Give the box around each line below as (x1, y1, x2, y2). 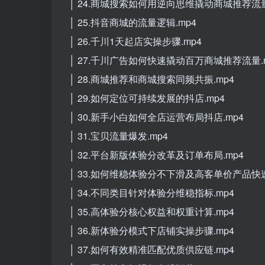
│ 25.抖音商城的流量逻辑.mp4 (69, 15, 196, 29)
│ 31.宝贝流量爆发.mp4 (69, 128, 168, 143)
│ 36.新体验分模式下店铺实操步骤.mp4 (69, 223, 234, 237)
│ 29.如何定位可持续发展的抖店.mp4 (69, 91, 225, 105)
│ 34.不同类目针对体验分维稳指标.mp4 (69, 185, 234, 199)
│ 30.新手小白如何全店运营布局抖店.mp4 (69, 109, 244, 124)
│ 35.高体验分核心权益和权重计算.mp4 (69, 204, 234, 218)
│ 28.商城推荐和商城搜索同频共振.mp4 (69, 72, 234, 86)
